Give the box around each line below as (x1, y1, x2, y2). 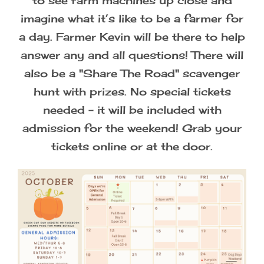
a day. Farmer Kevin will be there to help (19, 30, 245, 43)
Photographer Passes (12, 20, 136, 33)
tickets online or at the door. (51, 140, 213, 153)
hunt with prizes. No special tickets (33, 85, 231, 98)
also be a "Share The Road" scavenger (24, 67, 240, 80)
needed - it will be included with (42, 103, 222, 116)
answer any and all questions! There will (21, 48, 243, 61)
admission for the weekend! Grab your (22, 121, 242, 134)
